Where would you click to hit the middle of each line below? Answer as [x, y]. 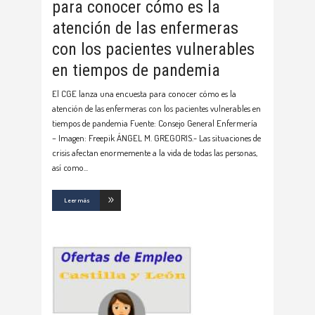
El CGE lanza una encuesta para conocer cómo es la [144, 93]
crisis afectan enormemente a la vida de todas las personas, [155, 152]
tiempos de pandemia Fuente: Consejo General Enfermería [155, 123]
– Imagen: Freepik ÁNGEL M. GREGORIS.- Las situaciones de [156, 137]
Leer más [77, 200]
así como [68, 167]
